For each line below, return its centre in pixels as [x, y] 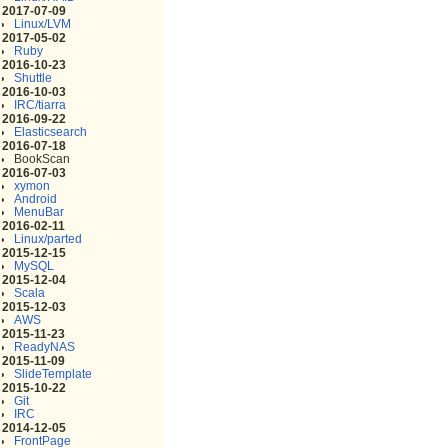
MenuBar [39, 211]
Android [36, 198]
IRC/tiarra [40, 104]
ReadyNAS [45, 346]
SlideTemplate [53, 373]
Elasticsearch [51, 131]
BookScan [42, 158]
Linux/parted [48, 238]
